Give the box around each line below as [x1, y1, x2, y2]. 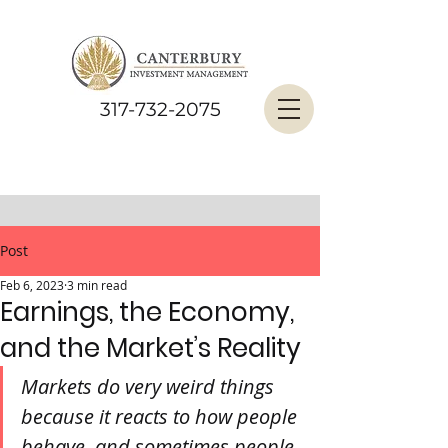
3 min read [67, 277, 127, 293]
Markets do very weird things [21, 373, 279, 400]
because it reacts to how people [21, 403, 302, 430]
